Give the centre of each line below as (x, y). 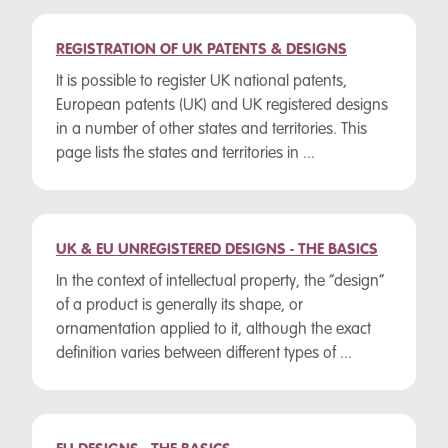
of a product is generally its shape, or (179, 306)
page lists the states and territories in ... (185, 154)
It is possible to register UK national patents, (201, 82)
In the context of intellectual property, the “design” (220, 282)
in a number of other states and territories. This (211, 130)
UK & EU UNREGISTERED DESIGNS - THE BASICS (217, 250)
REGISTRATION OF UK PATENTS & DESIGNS (201, 50)
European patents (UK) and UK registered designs (222, 106)
